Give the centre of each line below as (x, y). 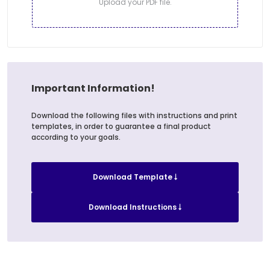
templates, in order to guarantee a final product (121, 127)
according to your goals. (76, 137)
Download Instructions (133, 207)
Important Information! (93, 89)
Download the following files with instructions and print (134, 116)
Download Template (133, 177)
